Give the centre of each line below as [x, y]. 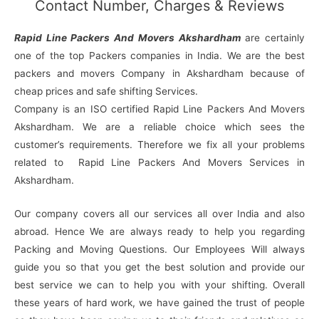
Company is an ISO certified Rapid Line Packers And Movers [159, 109]
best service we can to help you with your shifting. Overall [159, 284]
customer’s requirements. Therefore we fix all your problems [159, 144]
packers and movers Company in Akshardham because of [159, 73]
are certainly [273, 37]
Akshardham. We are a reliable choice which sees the [159, 126]
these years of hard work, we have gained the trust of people [159, 302]
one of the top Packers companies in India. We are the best [159, 55]
